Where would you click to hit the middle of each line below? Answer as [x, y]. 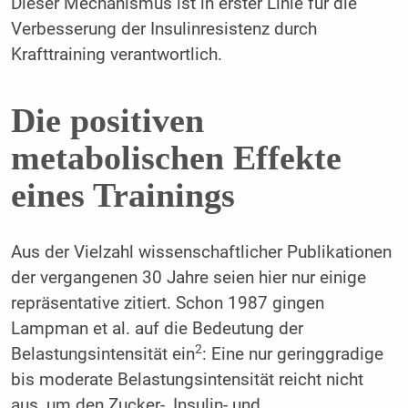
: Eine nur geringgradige [292, 355]
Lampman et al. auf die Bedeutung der [157, 329]
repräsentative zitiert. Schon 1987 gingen [167, 304]
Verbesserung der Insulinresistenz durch [163, 30]
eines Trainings [122, 195]
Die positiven [107, 121]
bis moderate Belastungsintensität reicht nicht [187, 380]
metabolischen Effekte [176, 158]
